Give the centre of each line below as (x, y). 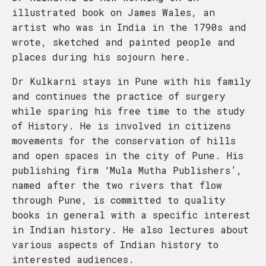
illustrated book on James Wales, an (113, 12)
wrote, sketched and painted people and (123, 42)
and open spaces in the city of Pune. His (128, 155)
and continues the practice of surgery (119, 96)
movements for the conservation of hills (124, 140)
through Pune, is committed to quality (119, 200)
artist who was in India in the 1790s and (129, 27)
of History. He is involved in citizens (121, 126)
